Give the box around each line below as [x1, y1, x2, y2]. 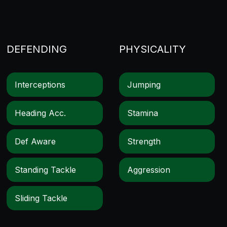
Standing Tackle [15, 165, 77, 175]
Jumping [127, 80, 161, 90]
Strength [127, 136, 161, 146]
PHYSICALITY [119, 43, 186, 55]
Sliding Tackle [15, 193, 68, 203]
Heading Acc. [15, 108, 66, 118]
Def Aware [15, 136, 56, 146]
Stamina [127, 108, 158, 118]
